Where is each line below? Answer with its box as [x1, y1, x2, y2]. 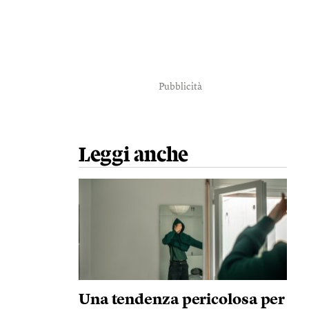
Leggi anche [78, 145, 189, 166]
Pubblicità [159, 82, 203, 92]
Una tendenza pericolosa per [78, 292, 286, 308]
